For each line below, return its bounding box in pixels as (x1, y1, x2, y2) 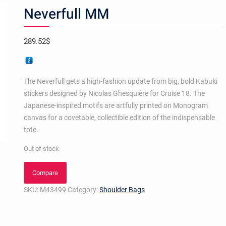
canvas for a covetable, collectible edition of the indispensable (23, 114, 215, 122)
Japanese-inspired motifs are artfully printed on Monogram (23, 101, 208, 109)
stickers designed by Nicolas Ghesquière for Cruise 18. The (23, 89, 205, 97)
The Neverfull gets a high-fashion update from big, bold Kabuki (23, 77, 217, 85)
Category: (67, 186, 99, 194)
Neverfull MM (23, 4, 109, 25)
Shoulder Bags (99, 186, 145, 194)
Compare (32, 168, 58, 178)
